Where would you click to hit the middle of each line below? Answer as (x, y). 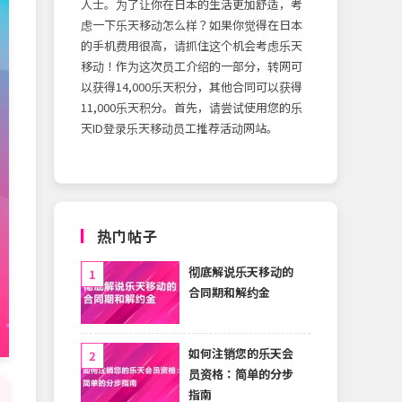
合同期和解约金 (229, 292)
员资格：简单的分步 (241, 373)
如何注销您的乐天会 (241, 353)
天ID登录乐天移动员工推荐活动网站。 (179, 127)
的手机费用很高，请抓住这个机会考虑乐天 (192, 45)
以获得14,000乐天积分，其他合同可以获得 (192, 86)
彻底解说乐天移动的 (241, 271)
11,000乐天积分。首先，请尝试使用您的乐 (192, 107)
